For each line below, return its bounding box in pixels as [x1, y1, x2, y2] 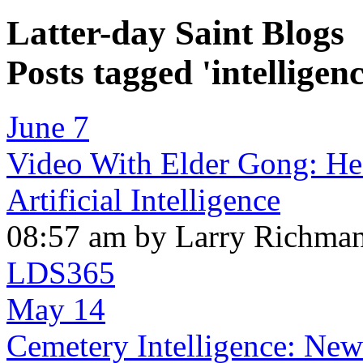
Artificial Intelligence [6, 181, 280, 217]
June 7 [6, 109, 89, 144]
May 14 [6, 291, 105, 327]
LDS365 [6, 254, 115, 290]
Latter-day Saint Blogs [6, 13, 344, 52]
